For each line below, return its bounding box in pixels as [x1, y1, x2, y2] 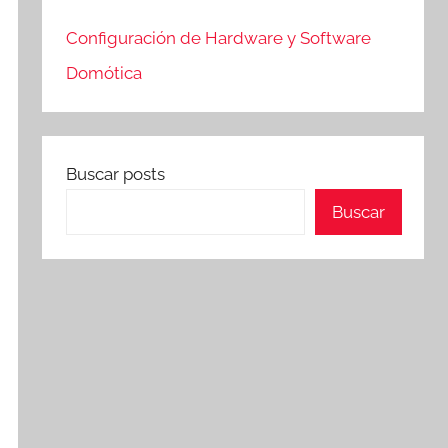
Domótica [66, 63, 143, 84]
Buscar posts [66, 164, 166, 185]
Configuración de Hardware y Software [66, 27, 372, 48]
